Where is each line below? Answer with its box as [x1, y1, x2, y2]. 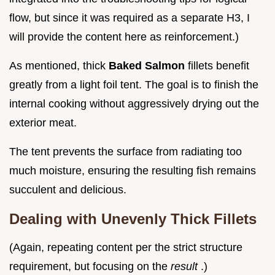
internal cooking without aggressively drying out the [9, 98, 259, 110]
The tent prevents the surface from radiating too [9, 145, 242, 158]
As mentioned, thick [9, 60, 109, 72]
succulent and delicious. [9, 184, 126, 196]
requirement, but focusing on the [9, 260, 171, 273]
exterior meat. [9, 117, 77, 130]
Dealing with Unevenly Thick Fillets [9, 211, 257, 228]
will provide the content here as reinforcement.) [9, 31, 239, 44]
